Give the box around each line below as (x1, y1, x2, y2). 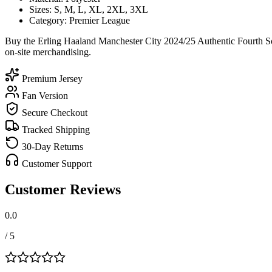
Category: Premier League (29, 15, 130, 25)
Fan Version (19, 90, 68, 101)
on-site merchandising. (5, 46, 91, 57)
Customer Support (19, 158, 92, 169)
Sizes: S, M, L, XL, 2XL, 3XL (29, 4, 148, 15)
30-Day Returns (19, 141, 83, 152)
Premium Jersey (19, 73, 83, 84)
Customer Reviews (5, 181, 121, 197)
